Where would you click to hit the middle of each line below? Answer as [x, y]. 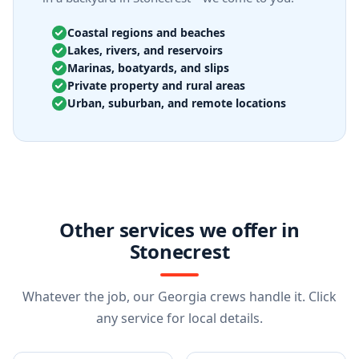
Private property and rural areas [156, 85]
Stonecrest [179, 251]
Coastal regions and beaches [146, 32]
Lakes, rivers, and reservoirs [145, 50]
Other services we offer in [179, 230]
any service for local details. [179, 318]
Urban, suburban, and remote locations [177, 103]
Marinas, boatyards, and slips [148, 68]
